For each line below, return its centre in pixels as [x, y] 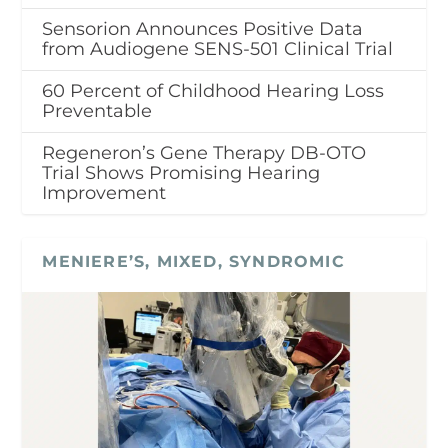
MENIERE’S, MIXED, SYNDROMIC [193, 261]
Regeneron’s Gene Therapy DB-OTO [204, 152]
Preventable [97, 110]
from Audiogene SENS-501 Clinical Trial [218, 48]
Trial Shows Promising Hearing [181, 172]
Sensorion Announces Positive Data [203, 28]
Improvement [104, 192]
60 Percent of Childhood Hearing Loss [213, 90]
